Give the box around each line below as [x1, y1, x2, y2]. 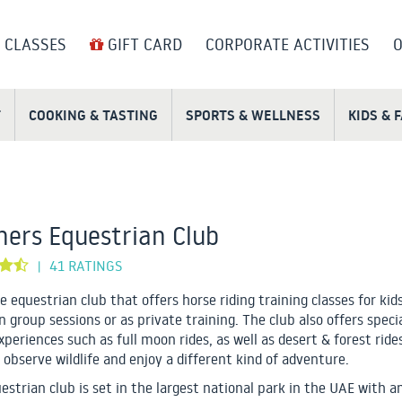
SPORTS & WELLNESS [186, 105, 320, 126]
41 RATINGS [48, 257, 122, 275]
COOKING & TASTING [29, 105, 158, 126]
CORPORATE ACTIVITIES [205, 33, 370, 56]
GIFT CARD [103, 33, 182, 56]
